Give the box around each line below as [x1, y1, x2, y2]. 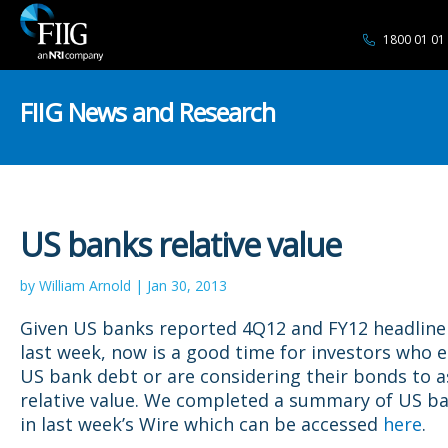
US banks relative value [20, 223, 341, 266]
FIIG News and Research [20, 95, 275, 129]
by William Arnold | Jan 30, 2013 [20, 276, 227, 295]
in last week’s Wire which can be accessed [20, 412, 383, 436]
